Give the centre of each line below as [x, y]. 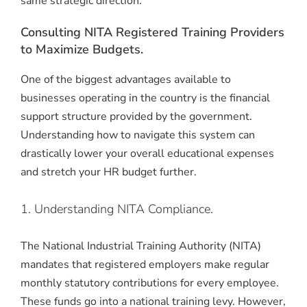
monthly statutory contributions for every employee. [150, 283]
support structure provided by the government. [136, 117]
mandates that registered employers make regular [145, 264]
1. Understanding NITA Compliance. [117, 209]
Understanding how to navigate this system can [138, 135]
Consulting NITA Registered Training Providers [152, 33]
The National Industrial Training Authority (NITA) [141, 246]
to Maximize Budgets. [82, 50]
